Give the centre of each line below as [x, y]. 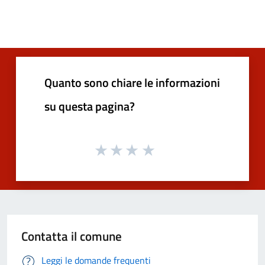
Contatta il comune [72, 236]
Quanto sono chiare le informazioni [132, 82]
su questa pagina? [90, 106]
